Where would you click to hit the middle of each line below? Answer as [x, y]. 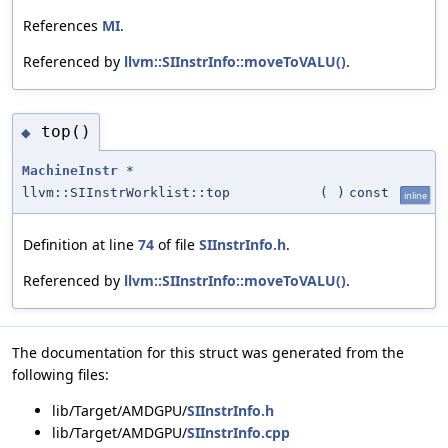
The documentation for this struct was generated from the [208, 352]
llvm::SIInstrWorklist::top [126, 192]
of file [176, 244]
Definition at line [80, 244]
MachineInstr [70, 170]
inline [415, 195]
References [62, 25]
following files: [60, 374]
